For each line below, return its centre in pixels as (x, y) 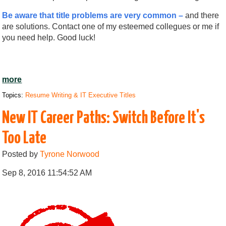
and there (201, 15)
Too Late (24, 138)
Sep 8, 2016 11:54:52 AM (47, 173)
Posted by (21, 154)
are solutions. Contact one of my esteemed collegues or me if (111, 26)
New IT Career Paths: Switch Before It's (104, 118)
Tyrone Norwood (70, 154)
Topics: (14, 95)
